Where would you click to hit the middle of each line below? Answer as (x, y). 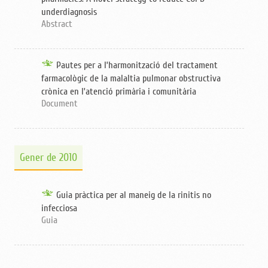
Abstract (57, 24)
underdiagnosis (69, 12)
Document (60, 103)
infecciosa (60, 208)
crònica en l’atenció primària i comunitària (119, 91)
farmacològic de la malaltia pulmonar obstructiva (131, 78)
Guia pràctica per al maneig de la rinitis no (134, 195)
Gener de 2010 (48, 157)
